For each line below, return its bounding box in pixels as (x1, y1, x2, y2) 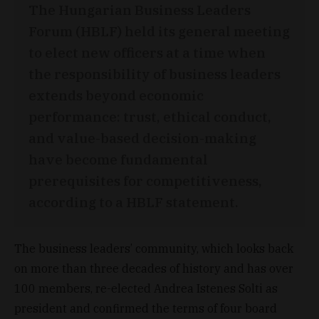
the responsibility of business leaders (28, 64, 281, 83)
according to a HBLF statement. (28, 192, 239, 211)
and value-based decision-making (28, 128, 256, 147)
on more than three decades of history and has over (14, 261, 293, 276)
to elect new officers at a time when (28, 43, 266, 61)
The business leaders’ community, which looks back (14, 241, 293, 256)
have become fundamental (28, 150, 208, 168)
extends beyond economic (28, 85, 204, 104)
